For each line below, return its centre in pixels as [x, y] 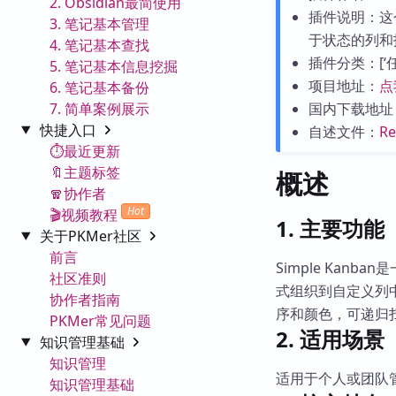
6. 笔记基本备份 [99, 87]
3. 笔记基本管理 [99, 23]
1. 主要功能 [330, 228]
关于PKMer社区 [92, 236]
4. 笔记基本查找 [99, 45]
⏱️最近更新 [85, 151]
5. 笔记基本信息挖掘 [114, 66]
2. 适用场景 [330, 339]
